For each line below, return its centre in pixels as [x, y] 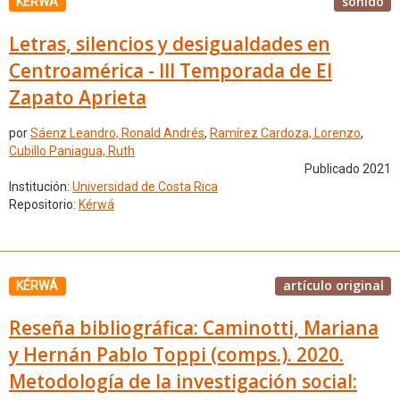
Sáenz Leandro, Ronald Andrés [117, 133]
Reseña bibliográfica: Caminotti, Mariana [194, 327]
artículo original [333, 285]
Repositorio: [44, 205]
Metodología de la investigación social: [183, 381]
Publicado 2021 [348, 169]
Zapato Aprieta [78, 97]
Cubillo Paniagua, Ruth [72, 151]
